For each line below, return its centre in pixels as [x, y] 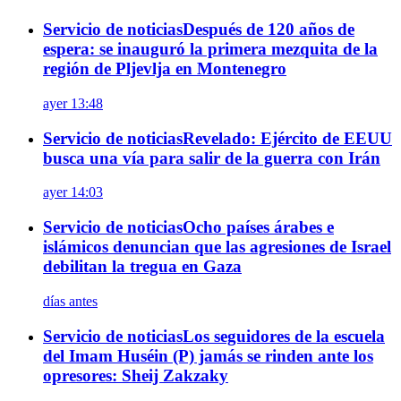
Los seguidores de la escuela [284, 336]
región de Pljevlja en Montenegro [165, 69]
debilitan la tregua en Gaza [142, 267]
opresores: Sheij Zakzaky [136, 375]
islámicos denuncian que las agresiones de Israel [217, 247]
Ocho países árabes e [258, 227]
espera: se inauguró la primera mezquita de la [210, 49]
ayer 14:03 [73, 192]
